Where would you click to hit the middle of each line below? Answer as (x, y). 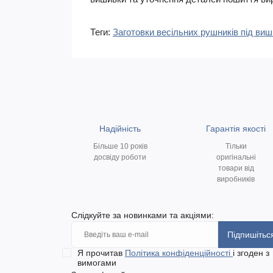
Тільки (236, 146)
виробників (236, 179)
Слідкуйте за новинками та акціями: (143, 215)
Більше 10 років (120, 146)
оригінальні (236, 157)
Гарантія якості (236, 128)
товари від (236, 168)
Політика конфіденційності (179, 253)
